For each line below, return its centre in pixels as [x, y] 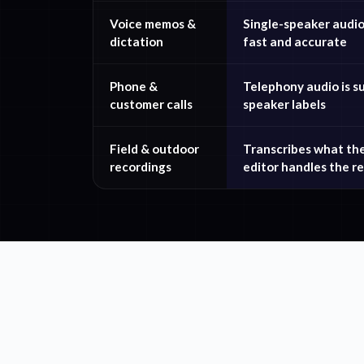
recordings [141, 167]
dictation [136, 41]
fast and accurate [295, 41]
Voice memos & [153, 24]
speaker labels [284, 104]
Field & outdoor [154, 149]
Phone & [134, 86]
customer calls [151, 104]
